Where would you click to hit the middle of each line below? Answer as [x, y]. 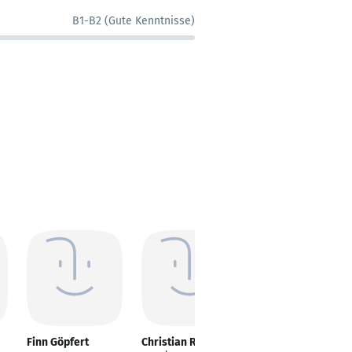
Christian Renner [184, 342]
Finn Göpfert [58, 342]
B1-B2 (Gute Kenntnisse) [134, 21]
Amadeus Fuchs [295, 342]
